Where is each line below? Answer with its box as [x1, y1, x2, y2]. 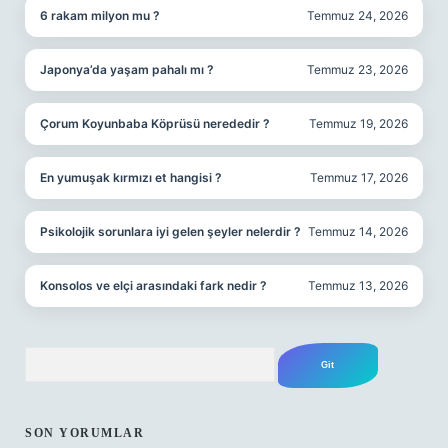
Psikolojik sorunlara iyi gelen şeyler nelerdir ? [40, 224, 301, 239]
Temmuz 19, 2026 [309, 116, 408, 131]
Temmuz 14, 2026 [308, 224, 408, 239]
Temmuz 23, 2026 [307, 62, 408, 77]
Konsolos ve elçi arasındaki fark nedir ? [40, 278, 267, 293]
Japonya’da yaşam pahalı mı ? [40, 62, 214, 77]
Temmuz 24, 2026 [307, 8, 408, 23]
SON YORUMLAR [25, 426, 144, 440]
